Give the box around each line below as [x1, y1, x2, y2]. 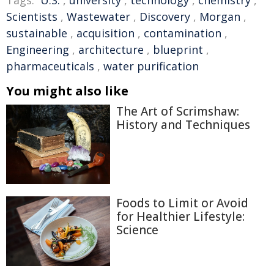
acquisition [76, 26, 135, 40]
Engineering [6, 42, 69, 57]
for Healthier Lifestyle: [116, 209, 245, 225]
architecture [78, 42, 144, 57]
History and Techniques [116, 117, 250, 133]
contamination [144, 26, 221, 40]
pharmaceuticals [6, 59, 94, 73]
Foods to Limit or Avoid [116, 195, 248, 212]
